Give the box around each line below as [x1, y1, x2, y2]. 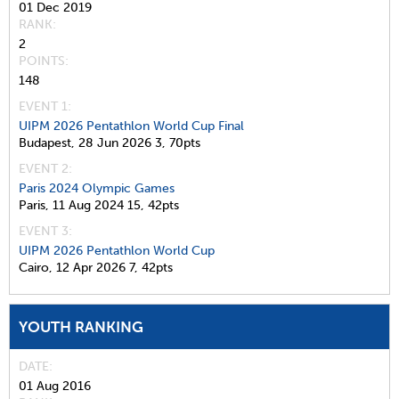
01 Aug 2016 [19, 378, 91, 394]
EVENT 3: [19, 223, 72, 239]
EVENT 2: [19, 160, 72, 176]
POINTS [19, 53, 65, 69]
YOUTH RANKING [19, 317, 143, 336]
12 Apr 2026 [56, 259, 126, 275]
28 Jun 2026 [78, 134, 151, 151]
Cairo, [19, 259, 53, 275]
